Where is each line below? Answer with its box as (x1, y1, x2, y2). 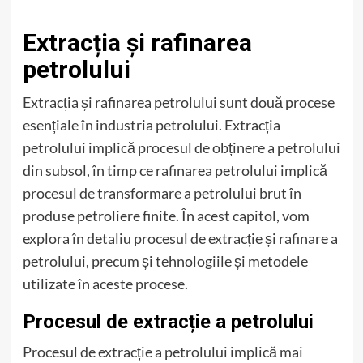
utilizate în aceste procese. (22, 275, 188, 293)
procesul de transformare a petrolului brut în (22, 184, 301, 203)
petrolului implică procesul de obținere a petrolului (22, 139, 340, 157)
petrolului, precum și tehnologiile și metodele (22, 252, 308, 271)
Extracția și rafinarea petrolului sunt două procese (22, 93, 335, 112)
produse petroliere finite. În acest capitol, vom (22, 207, 310, 225)
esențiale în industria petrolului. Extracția (22, 116, 280, 135)
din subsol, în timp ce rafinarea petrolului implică (22, 161, 327, 180)
